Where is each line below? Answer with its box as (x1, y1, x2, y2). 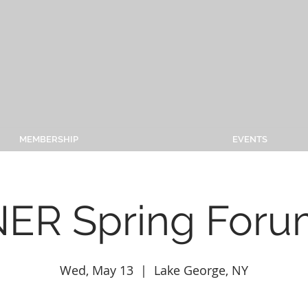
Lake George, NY (154, 262, 248, 278)
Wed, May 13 (60, 262, 133, 278)
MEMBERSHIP (19, 134, 78, 144)
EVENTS (232, 134, 267, 144)
